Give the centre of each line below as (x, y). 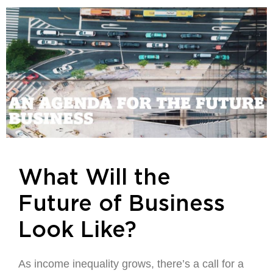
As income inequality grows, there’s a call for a (131, 264)
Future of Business (122, 204)
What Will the (94, 178)
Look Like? (77, 230)
